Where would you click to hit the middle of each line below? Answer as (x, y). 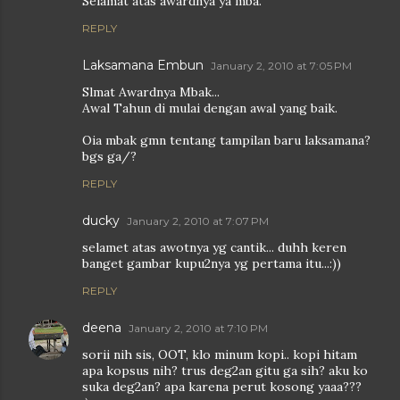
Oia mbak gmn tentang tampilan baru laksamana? (226, 141)
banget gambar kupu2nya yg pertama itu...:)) (212, 264)
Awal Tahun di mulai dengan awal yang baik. (210, 108)
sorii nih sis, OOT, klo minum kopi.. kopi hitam (220, 355)
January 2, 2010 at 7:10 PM (198, 329)
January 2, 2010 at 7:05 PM (281, 66)
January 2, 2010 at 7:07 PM (198, 221)
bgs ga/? (109, 157)
